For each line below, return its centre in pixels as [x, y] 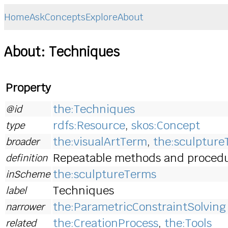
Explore [102, 17]
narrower [25, 206]
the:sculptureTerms [105, 174]
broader [22, 141]
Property [28, 87]
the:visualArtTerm [100, 141]
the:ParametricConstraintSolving [139, 206]
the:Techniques [94, 109]
